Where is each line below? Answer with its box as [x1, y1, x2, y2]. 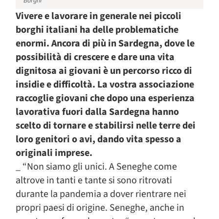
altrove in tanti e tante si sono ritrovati [16, 174, 172, 187]
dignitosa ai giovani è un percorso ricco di [16, 64, 192, 78]
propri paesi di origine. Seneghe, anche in [16, 201, 184, 215]
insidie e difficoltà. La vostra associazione [16, 78, 194, 91]
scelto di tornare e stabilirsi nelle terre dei [16, 119, 196, 132]
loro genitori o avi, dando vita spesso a [16, 132, 181, 146]
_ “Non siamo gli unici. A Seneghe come [16, 160, 177, 174]
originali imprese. [16, 146, 92, 160]
